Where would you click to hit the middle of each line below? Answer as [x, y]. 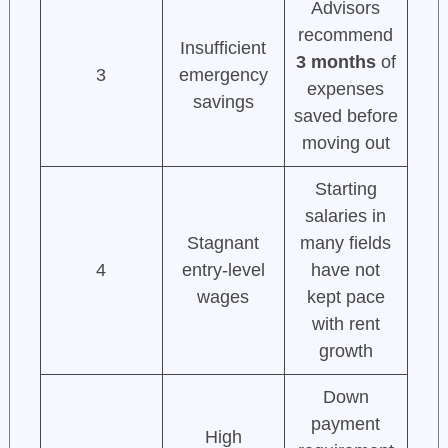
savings [223, 102]
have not [346, 270]
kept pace [345, 297]
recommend [346, 35]
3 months [335, 62]
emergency [223, 75]
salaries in [346, 216]
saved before [345, 116]
